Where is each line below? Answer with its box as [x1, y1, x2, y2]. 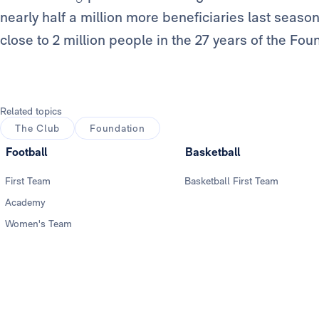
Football [6, 145, 47, 159]
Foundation [90, 122, 145, 135]
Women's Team [5, 218, 72, 230]
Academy [5, 197, 46, 209]
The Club [15, 122, 61, 135]
